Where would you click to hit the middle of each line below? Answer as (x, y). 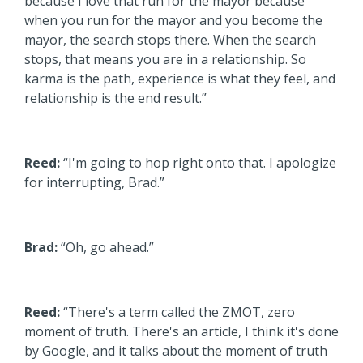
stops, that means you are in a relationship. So (165, 59)
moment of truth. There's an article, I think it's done (181, 331)
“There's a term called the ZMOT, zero (177, 312)
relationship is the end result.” (115, 98)
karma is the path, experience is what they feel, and (180, 78)
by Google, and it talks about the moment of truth (176, 350)
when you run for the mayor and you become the (173, 20)
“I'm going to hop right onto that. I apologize (198, 162)
